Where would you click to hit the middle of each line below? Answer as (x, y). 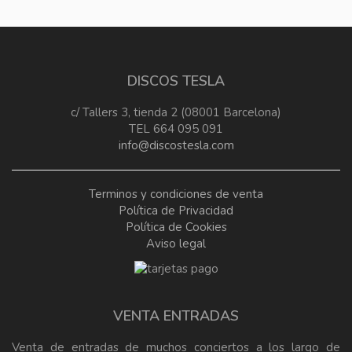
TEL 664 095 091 (176, 129)
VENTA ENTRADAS (176, 316)
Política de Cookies (176, 227)
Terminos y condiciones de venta (176, 194)
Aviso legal (176, 244)
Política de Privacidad (176, 211)
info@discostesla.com (176, 146)
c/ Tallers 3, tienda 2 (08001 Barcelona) (176, 113)
